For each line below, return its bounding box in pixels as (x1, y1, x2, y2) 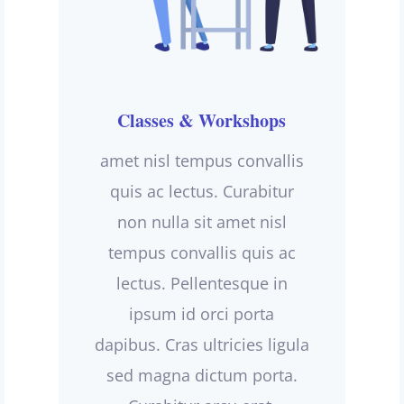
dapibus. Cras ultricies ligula (94, 334, 309, 356)
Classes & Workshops (117, 107, 287, 134)
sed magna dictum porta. (106, 364, 298, 387)
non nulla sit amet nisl (116, 211, 287, 234)
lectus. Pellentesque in (115, 272, 288, 295)
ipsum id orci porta (129, 303, 275, 326)
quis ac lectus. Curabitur (109, 180, 294, 203)
